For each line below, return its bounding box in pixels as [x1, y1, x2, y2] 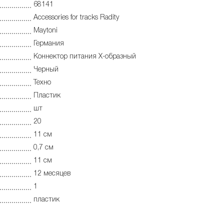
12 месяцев [33, 170, 70, 177]
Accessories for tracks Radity [33, 14, 119, 21]
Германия [33, 40, 64, 47]
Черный [33, 66, 58, 73]
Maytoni [33, 27, 57, 34]
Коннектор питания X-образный [33, 53, 136, 60]
